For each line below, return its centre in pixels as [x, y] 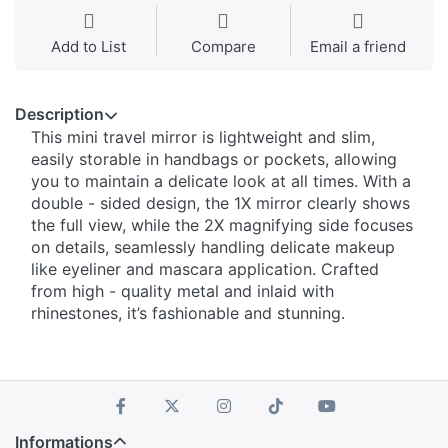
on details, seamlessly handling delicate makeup [213, 247]
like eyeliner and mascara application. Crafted [205, 269]
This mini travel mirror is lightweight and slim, [203, 137]
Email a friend [358, 47]
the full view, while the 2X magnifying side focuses [222, 225]
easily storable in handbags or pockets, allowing [214, 159]
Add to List [89, 47]
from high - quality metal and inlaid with [182, 291]
